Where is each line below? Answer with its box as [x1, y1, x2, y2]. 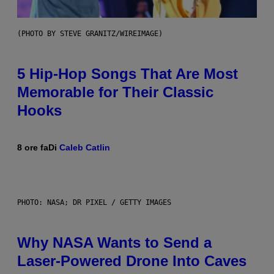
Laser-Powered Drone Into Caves [17, 253, 246, 270]
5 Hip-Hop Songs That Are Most [17, 65, 238, 83]
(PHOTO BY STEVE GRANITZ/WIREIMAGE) [17, 29, 163, 39]
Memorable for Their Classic [17, 84, 213, 101]
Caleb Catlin [59, 143, 110, 153]
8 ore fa [17, 143, 48, 153]
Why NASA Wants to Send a [17, 234, 212, 251]
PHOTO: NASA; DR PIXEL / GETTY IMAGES [17, 198, 171, 207]
